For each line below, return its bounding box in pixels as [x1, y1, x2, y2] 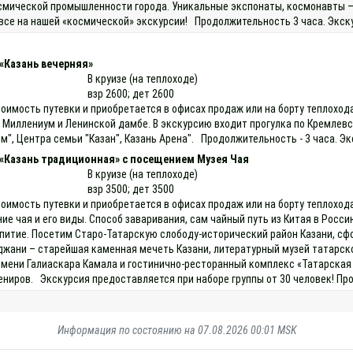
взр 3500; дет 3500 [87, 182, 175, 195]
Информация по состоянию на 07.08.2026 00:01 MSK [57, 323, 296, 336]
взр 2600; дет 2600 [87, 87, 175, 100]
